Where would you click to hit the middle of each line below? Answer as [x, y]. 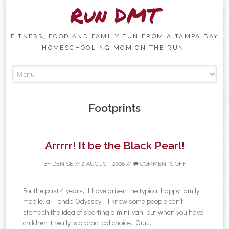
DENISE [62, 164]
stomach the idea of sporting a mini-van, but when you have [113, 212]
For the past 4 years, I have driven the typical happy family [111, 190]
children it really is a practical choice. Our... [87, 222]
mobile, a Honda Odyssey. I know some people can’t [103, 201]
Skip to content [136, 71]
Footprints [114, 108]
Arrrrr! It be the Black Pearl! [114, 145]
